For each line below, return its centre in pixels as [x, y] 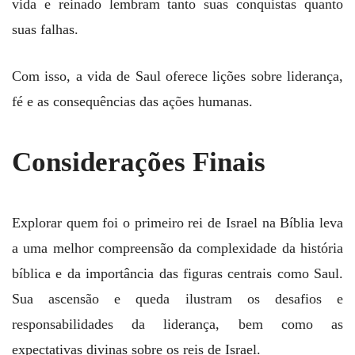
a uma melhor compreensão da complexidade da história [177, 248]
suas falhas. [45, 29]
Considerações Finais [139, 162]
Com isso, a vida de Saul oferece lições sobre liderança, [177, 76]
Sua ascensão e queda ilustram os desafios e [177, 299]
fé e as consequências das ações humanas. [132, 101]
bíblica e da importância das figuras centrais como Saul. [177, 274]
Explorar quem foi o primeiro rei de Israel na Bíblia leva [177, 223]
